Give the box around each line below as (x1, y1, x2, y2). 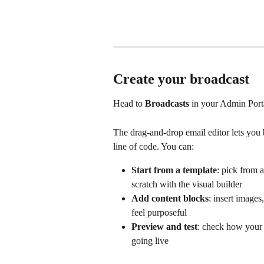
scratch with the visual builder (131, 179, 242, 190)
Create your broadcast (113, 71, 249, 87)
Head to (113, 98, 145, 109)
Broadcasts (145, 98, 189, 109)
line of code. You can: (113, 141, 194, 152)
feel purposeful (131, 207, 187, 218)
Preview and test (131, 222, 197, 232)
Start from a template (131, 165, 217, 176)
